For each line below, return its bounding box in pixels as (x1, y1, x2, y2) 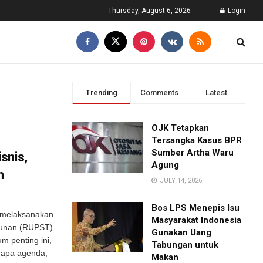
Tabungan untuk (151, 240, 219, 250)
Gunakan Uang (151, 227, 212, 238)
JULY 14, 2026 (158, 177, 203, 184)
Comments (140, 88, 178, 97)
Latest (205, 88, 228, 97)
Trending (85, 88, 117, 97)
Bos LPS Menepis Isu (151, 203, 240, 213)
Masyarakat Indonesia (151, 215, 242, 225)
